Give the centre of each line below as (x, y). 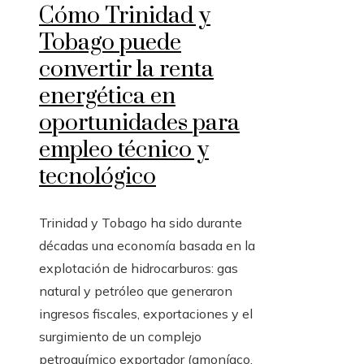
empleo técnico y (124, 149)
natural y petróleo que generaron (136, 290)
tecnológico (97, 176)
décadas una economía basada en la (147, 245)
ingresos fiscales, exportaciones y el (146, 313)
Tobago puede (110, 42)
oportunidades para (139, 123)
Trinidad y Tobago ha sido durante (141, 222)
